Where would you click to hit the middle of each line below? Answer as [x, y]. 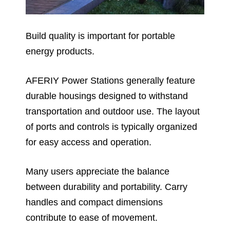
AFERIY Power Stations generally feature [110, 81]
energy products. [60, 52]
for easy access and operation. [89, 142]
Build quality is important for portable [100, 36]
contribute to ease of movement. [92, 218]
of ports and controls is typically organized [111, 127]
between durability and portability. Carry [107, 187]
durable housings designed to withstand [107, 96]
